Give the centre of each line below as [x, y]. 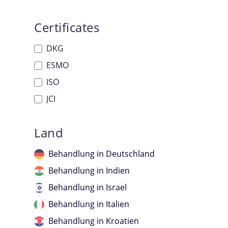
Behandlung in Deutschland [102, 154]
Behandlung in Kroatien [94, 221]
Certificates [67, 27]
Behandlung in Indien [89, 170]
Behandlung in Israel [88, 187]
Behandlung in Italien [89, 204]
